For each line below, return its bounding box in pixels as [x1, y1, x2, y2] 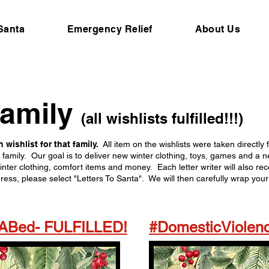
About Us [195, 23, 241, 35]
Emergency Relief [67, 23, 153, 35]
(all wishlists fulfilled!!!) [81, 110, 243, 127]
